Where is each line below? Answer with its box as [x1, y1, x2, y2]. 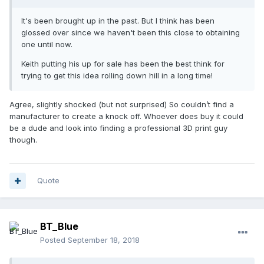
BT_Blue [40, 220, 78, 233]
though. [9, 135, 39, 145]
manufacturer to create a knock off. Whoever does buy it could [9, 111, 243, 121]
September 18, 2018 [68, 235, 140, 245]
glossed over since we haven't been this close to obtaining [21, 28, 240, 38]
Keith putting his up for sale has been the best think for [21, 59, 225, 69]
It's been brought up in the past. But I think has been [21, 16, 214, 26]
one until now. [21, 39, 72, 49]
